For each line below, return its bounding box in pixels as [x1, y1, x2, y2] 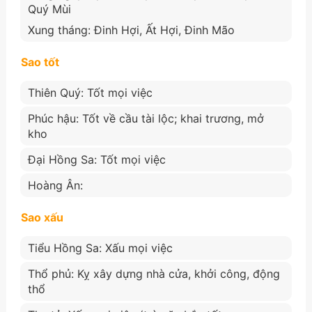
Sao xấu [20, 210, 63, 224]
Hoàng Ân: [27, 178, 83, 192]
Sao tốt [20, 54, 59, 69]
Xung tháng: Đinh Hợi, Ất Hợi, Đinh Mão [27, 22, 235, 37]
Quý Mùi [27, 1, 71, 16]
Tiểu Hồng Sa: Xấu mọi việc [27, 240, 173, 255]
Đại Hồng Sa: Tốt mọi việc [27, 152, 166, 166]
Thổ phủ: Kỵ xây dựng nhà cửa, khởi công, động [27, 266, 280, 281]
